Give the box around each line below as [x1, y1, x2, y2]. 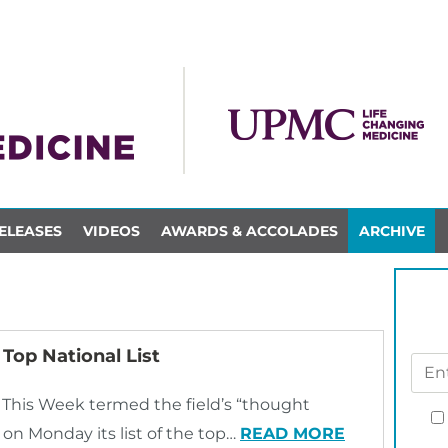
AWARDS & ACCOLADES [160, 221, 338, 240]
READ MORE [240, 424, 345, 443]
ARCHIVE [358, 221, 425, 240]
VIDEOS [82, 221, 140, 240]
